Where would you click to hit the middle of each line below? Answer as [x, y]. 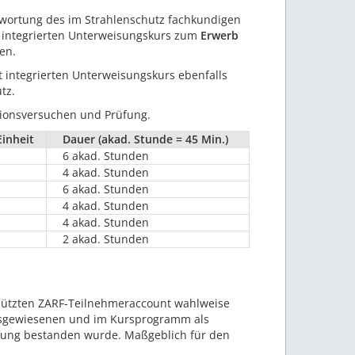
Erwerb [219, 36]
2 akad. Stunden [106, 239]
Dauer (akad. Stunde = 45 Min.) [145, 139]
